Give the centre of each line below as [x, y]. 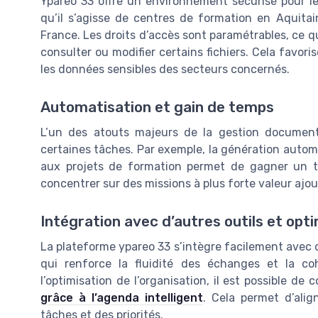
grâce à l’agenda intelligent [122, 298]
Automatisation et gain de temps [157, 107]
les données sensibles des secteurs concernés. [165, 69]
